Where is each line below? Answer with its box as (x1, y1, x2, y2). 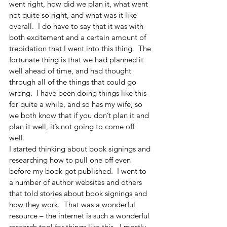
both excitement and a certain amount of (9, 32, 148, 42)
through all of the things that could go (9, 77, 138, 87)
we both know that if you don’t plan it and (9, 110, 151, 120)
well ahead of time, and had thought (9, 65, 133, 75)
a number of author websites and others (9, 177, 144, 187)
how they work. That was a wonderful (9, 199, 137, 209)
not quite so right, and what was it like (9, 10, 139, 20)
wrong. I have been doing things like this (9, 88, 148, 98)
